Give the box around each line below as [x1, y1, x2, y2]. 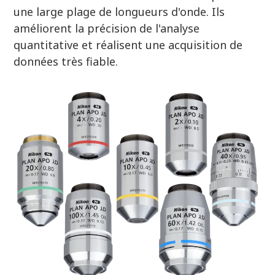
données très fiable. [14, 54, 118, 69]
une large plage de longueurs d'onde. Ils [14, 4, 225, 19]
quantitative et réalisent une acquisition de [14, 37, 243, 52]
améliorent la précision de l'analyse [14, 21, 200, 36]
